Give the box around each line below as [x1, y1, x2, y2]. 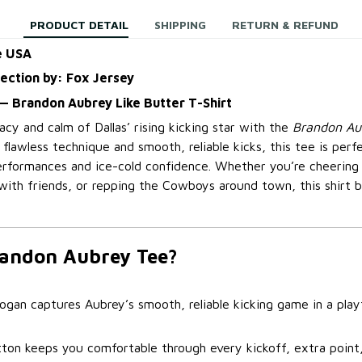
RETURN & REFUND [232, 18, 339, 32]
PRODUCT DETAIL [30, 18, 128, 32]
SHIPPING [154, 18, 206, 32]
